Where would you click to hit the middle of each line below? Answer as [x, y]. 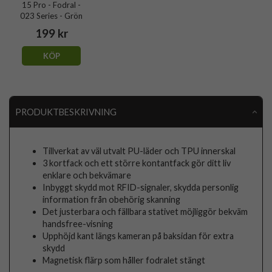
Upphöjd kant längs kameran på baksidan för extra [138, 236]
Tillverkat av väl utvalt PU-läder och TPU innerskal [139, 151]
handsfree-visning [78, 224]
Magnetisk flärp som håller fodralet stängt [124, 260]
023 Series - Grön [52, 15]
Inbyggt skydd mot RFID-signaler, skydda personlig [141, 188]
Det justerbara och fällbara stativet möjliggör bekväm [145, 212]
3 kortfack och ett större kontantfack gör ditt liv [137, 163]
